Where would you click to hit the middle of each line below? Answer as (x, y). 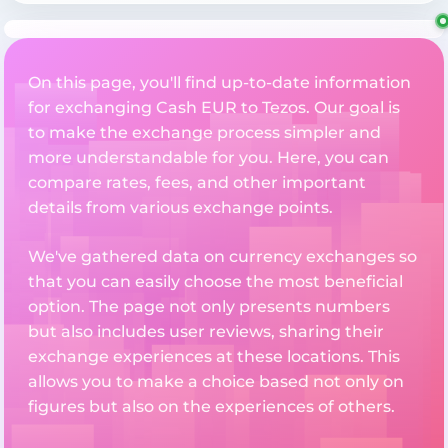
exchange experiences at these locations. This (214, 357)
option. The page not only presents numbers (209, 307)
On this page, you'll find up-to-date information (219, 83)
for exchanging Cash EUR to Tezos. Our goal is (214, 108)
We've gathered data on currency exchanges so (222, 257)
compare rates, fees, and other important (197, 183)
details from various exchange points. (180, 208)
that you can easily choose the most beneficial (215, 282)
